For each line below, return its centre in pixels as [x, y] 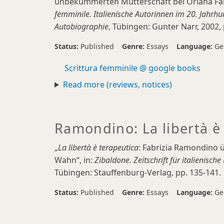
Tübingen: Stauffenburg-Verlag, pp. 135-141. [138, 172]
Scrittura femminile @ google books [132, 68]
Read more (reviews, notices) [117, 84]
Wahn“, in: [74, 160]
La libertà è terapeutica [98, 147]
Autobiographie [81, 26]
